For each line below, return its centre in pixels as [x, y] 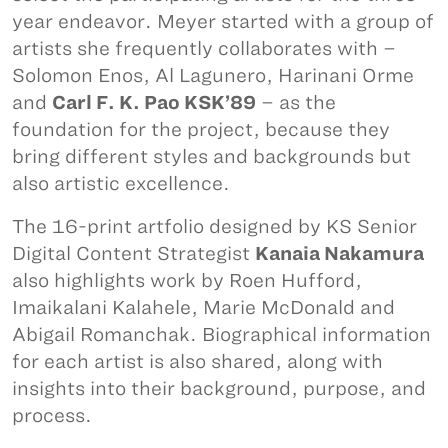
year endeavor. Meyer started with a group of [223, 22]
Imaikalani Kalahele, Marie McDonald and [203, 308]
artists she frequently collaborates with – [204, 49]
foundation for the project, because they [201, 130]
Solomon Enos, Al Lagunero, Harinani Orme [213, 76]
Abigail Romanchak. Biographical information [221, 335]
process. [52, 416]
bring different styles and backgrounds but [211, 157]
